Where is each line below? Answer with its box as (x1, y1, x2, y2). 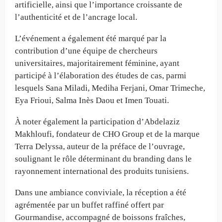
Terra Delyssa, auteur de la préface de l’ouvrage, (15, 141, 185, 151)
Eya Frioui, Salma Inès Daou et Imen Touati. (15, 95, 169, 105)
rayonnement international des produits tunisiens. (15, 166, 189, 176)
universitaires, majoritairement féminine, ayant (15, 58, 179, 68)
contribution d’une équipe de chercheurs (15, 46, 158, 55)
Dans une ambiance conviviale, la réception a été (15, 187, 186, 197)
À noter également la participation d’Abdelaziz (15, 116, 180, 126)
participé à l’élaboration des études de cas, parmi (15, 70, 186, 80)
